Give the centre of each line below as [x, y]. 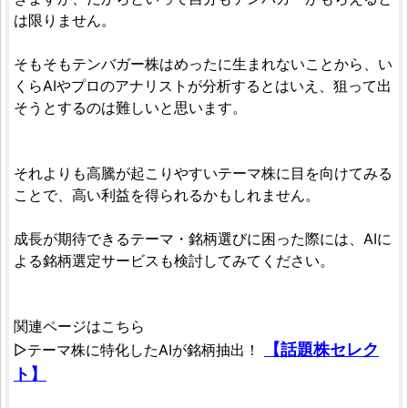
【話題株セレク [321, 350]
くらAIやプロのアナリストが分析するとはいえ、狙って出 [203, 86]
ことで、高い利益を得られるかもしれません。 [167, 195]
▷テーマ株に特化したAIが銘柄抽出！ [139, 350]
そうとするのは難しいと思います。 [130, 108]
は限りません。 [65, 20]
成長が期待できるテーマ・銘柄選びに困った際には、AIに [203, 239]
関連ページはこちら [79, 326]
